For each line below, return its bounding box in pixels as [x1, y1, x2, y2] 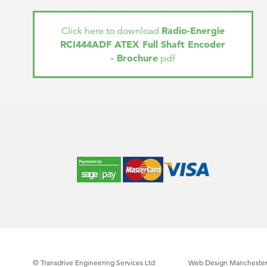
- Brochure [110, 52, 158, 64]
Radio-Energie [161, 24, 225, 37]
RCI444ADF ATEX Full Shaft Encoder [60, 38, 226, 51]
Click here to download [61, 25, 162, 38]
